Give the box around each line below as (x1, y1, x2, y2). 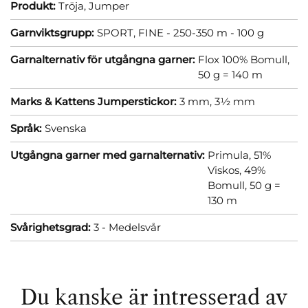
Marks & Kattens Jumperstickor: (10, 94, 176, 108)
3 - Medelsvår (93, 220, 161, 234)
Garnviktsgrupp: (10, 25, 93, 39)
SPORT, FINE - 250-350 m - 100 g (97, 25, 264, 39)
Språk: (10, 121, 41, 135)
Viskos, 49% (208, 163, 265, 177)
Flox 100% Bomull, (198, 52, 289, 66)
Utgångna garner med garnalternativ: (10, 148, 204, 162)
